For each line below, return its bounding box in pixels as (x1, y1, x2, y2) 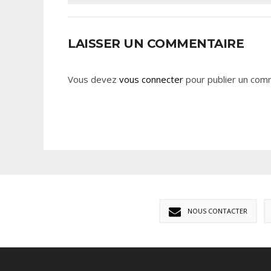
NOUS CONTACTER (188, 206, 247, 215)
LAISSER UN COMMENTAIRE (68, 36, 244, 51)
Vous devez (68, 73, 119, 85)
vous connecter (119, 73, 183, 85)
